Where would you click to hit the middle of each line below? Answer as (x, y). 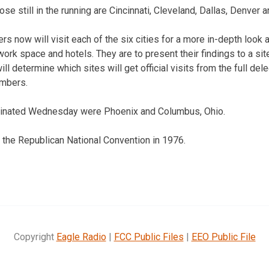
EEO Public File (223, 237)
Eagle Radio (81, 237)
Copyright (35, 237)
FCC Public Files (149, 237)
